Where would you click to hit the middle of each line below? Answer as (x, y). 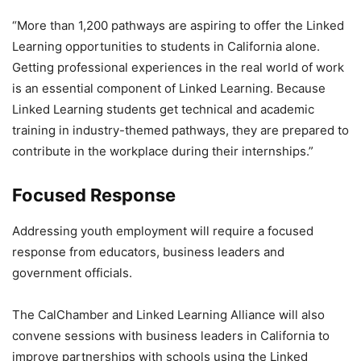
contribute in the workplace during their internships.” (163, 151)
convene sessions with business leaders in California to (171, 336)
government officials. (72, 273)
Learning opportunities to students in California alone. (166, 46)
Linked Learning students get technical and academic (163, 109)
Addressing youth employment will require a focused (163, 231)
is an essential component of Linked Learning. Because (169, 88)
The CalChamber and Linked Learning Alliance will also (168, 315)
